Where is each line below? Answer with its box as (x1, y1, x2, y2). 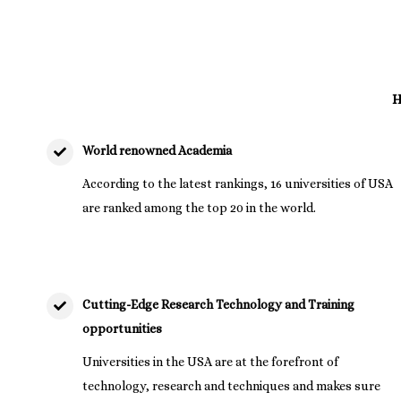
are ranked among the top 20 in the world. (82, 200, 317, 215)
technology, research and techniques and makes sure (82, 378, 381, 393)
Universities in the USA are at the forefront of (82, 354, 339, 369)
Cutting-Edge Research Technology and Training (82, 296, 355, 311)
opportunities (82, 320, 163, 336)
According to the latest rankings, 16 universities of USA (82, 175, 394, 191)
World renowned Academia (82, 142, 233, 158)
